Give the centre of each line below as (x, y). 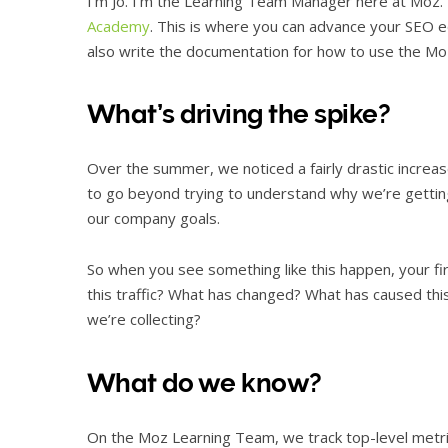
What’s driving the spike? (238, 113)
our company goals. (153, 218)
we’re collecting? (144, 319)
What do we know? (204, 382)
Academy (118, 25)
